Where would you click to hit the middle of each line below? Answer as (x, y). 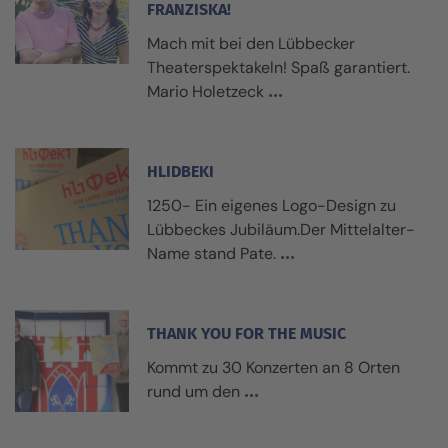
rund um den (193, 391)
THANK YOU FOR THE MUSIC (246, 333)
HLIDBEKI (180, 171)
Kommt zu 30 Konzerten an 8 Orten (273, 367)
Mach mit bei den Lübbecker (250, 43)
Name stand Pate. (211, 253)
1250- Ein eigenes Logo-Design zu (271, 205)
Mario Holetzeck (205, 91)
